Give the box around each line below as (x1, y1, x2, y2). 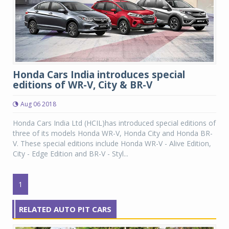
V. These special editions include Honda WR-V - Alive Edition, (13, 138, 211, 148)
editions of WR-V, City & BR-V (13, 78, 152, 91)
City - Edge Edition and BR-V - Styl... (13, 148, 128, 158)
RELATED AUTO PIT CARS (19, 203, 111, 214)
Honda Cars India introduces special (13, 67, 185, 81)
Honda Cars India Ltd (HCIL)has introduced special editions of (13, 118, 216, 128)
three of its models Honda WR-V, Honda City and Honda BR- (13, 128, 213, 138)
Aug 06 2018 (20, 99, 56, 108)
